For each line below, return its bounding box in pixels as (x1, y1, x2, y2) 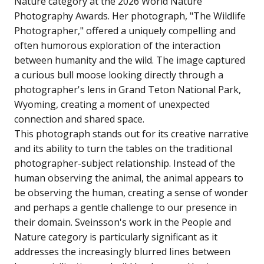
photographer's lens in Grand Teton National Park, (14, 82, 241, 96)
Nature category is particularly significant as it (14, 230, 217, 243)
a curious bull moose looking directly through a (14, 68, 223, 81)
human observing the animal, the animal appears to (14, 171, 243, 184)
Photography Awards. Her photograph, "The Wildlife (14, 9, 246, 22)
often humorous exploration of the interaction (14, 38, 220, 52)
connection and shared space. (14, 112, 144, 126)
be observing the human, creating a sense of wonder (14, 186, 248, 199)
